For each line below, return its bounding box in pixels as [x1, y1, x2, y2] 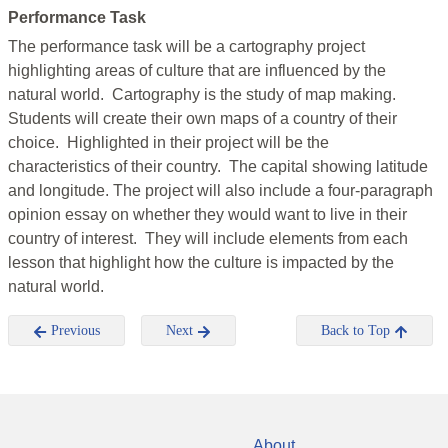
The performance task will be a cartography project [8, 38, 365, 56]
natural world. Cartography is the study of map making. [8, 86, 400, 104]
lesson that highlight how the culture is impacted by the [8, 254, 394, 272]
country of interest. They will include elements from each [8, 230, 408, 248]
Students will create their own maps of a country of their [8, 110, 397, 128]
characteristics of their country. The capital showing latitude [8, 158, 428, 176]
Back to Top [321, 323, 394, 339]
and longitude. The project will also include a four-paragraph [8, 182, 433, 200]
